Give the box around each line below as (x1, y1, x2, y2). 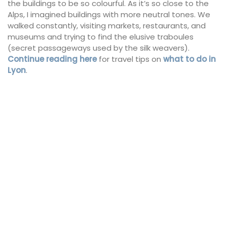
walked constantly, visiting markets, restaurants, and (8, 20, 206, 31)
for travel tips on (97, 53, 163, 64)
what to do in (163, 53, 216, 64)
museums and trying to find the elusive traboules (8, 31, 194, 42)
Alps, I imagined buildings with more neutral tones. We (8, 9, 210, 20)
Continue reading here (8, 53, 97, 64)
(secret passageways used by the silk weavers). (8, 42, 190, 53)
